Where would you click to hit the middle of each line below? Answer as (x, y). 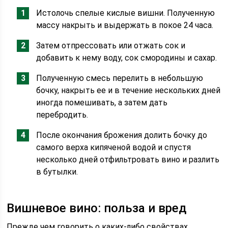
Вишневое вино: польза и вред (97, 208)
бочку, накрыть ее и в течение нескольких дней (129, 90)
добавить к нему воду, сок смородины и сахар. (127, 58)
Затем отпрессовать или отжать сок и (111, 46)
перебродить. (62, 115)
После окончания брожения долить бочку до (122, 135)
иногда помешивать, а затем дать (102, 103)
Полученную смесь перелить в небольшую (120, 78)
